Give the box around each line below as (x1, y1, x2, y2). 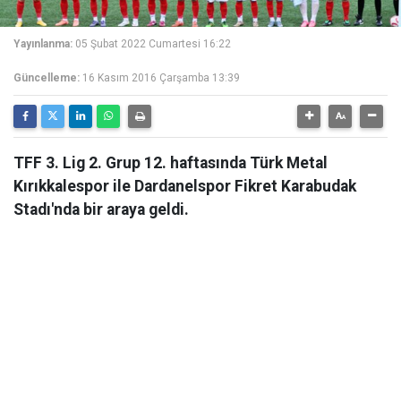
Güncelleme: (13, 72, 80, 84)
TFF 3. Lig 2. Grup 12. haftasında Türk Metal (13, 154, 328, 172)
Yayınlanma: (13, 38, 73, 50)
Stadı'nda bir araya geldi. (13, 200, 189, 218)
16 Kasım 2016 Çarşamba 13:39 (82, 72, 240, 84)
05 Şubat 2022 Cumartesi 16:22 (75, 38, 231, 50)
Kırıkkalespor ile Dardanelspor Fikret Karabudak (13, 177, 356, 195)
